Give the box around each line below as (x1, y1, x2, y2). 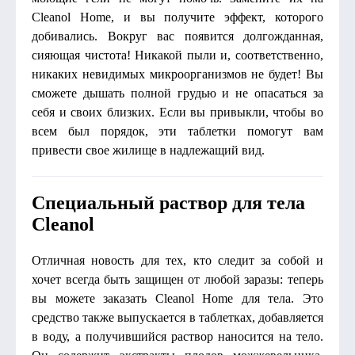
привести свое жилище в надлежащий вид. (32, 143, 265, 157)
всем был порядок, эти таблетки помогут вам (32, 124, 323, 138)
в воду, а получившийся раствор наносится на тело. (32, 330, 323, 343)
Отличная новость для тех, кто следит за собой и (32, 254, 323, 267)
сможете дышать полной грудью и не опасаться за (32, 86, 323, 100)
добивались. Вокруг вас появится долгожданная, (32, 29, 323, 43)
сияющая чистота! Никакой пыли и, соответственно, (32, 48, 323, 62)
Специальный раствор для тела (32, 193, 305, 213)
